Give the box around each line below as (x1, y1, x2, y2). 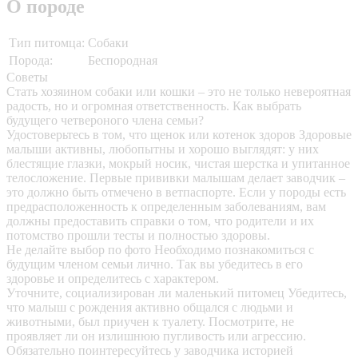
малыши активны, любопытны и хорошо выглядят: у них (6, 142, 319, 157)
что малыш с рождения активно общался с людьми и (6, 300, 293, 315)
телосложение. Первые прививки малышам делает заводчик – (6, 171, 345, 185)
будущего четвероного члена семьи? (6, 113, 204, 128)
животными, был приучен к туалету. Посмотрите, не (6, 315, 294, 329)
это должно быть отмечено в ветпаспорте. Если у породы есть (6, 185, 346, 200)
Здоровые (299, 128, 352, 142)
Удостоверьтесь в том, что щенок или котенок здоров (6, 128, 299, 142)
